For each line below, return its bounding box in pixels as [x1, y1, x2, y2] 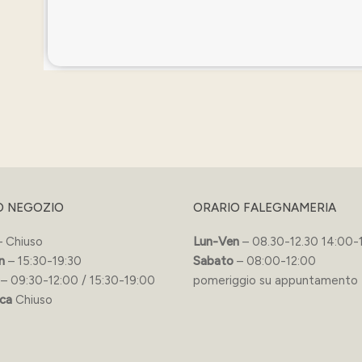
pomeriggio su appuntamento [193, 272, 358, 288]
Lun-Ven [193, 234, 239, 249]
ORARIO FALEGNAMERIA [193, 200, 336, 215]
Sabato [193, 253, 234, 268]
